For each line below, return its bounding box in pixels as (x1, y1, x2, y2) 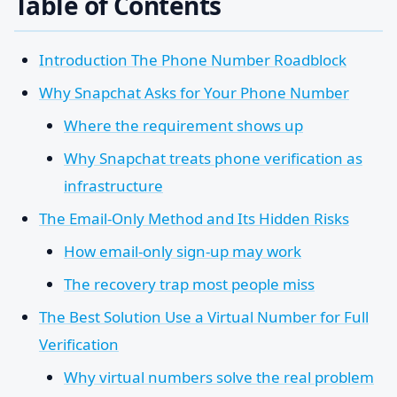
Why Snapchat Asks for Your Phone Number (39, 82, 349, 103)
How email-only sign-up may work (64, 241, 301, 261)
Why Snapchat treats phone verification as (64, 148, 362, 168)
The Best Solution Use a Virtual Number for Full (39, 307, 369, 327)
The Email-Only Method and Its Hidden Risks (39, 208, 349, 229)
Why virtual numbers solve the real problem (64, 367, 374, 387)
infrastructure (64, 175, 163, 196)
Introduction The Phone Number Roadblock (39, 50, 346, 70)
